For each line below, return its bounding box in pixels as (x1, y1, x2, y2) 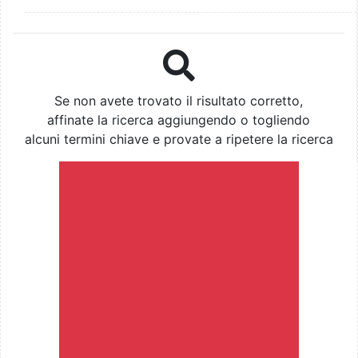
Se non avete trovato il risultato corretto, (54, 93, 303, 109)
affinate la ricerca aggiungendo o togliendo (47, 112, 310, 129)
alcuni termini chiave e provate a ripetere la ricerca (24, 131, 333, 148)
